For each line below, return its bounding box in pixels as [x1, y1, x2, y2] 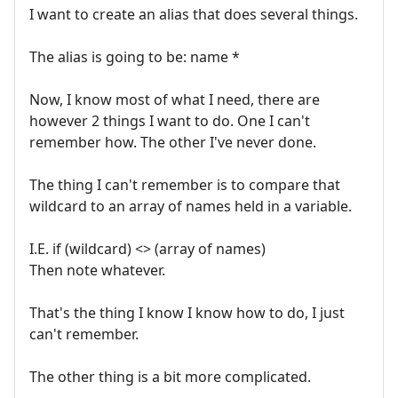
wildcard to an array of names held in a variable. [29, 195, 352, 216]
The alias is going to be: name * [29, 46, 240, 67]
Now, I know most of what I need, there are [29, 89, 320, 109]
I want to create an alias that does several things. [29, 4, 358, 24]
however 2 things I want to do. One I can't [29, 110, 310, 131]
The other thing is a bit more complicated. [29, 366, 311, 386]
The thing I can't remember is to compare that [29, 174, 340, 195]
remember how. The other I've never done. [29, 131, 316, 152]
